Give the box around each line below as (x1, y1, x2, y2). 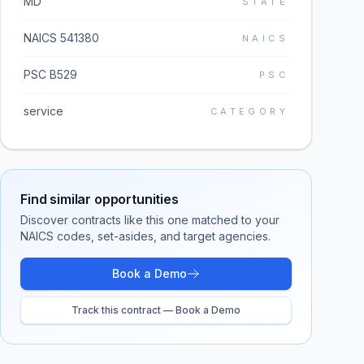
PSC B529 (24, 67, 77, 81)
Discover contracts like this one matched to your (20, 213, 279, 227)
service (24, 104, 63, 118)
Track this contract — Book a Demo (71, 304, 240, 316)
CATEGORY (210, 106, 288, 117)
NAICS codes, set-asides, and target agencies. (20, 229, 271, 243)
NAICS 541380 (24, 31, 99, 45)
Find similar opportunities (20, 191, 179, 207)
